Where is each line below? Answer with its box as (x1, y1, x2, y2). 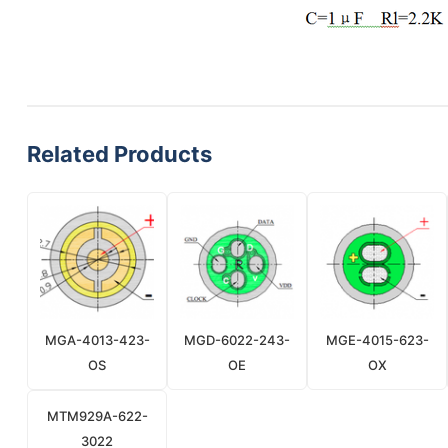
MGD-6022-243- (184, 332, 290, 348)
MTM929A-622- (46, 408, 148, 424)
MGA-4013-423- (44, 332, 150, 348)
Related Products (27, 141, 212, 167)
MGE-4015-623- (325, 332, 429, 348)
